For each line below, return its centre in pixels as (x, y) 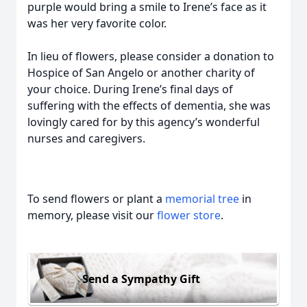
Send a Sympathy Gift (141, 279)
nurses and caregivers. (86, 138)
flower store (189, 215)
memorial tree (202, 199)
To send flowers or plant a (96, 199)
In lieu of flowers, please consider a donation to (151, 56)
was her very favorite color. (97, 23)
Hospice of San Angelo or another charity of (141, 73)
